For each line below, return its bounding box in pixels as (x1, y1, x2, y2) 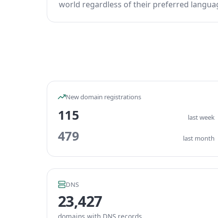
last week (188, 113, 215, 122)
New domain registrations (66, 92, 141, 101)
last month (183, 134, 215, 143)
